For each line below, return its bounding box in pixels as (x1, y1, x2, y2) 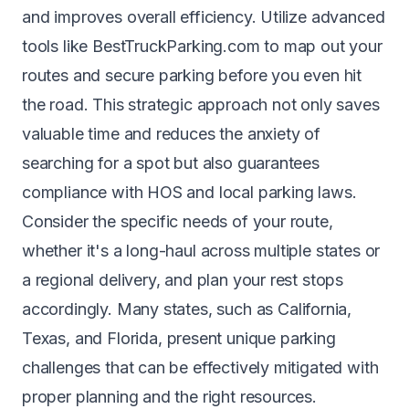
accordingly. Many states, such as (22, 299, 278, 319)
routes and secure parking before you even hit (22, 66, 362, 85)
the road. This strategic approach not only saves (22, 95, 380, 114)
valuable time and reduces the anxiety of (22, 124, 320, 143)
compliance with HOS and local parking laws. (22, 183, 357, 202)
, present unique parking (157, 329, 336, 348)
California (278, 299, 348, 319)
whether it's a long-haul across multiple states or (22, 241, 381, 260)
